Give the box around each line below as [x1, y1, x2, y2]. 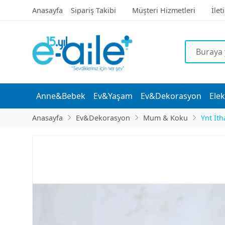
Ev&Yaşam [93, 90, 133, 101]
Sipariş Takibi [71, 6, 116, 15]
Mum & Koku [143, 113, 188, 123]
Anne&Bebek [36, 90, 85, 101]
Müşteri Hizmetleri [132, 6, 195, 15]
